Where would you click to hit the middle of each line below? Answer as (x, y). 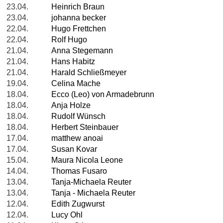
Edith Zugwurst (78, 204)
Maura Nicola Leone (87, 160)
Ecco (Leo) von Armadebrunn (103, 95)
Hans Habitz (73, 62)
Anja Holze (71, 106)
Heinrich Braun (78, 7)
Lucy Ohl (67, 215)
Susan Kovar (74, 149)
